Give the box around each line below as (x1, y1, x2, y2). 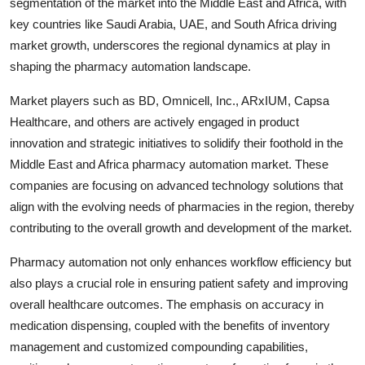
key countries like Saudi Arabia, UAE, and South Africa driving (10, 16, 336, 31)
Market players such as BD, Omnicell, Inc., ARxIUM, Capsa (10, 93, 329, 108)
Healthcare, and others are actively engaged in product (10, 114, 299, 129)
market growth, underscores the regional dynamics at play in (10, 37, 330, 52)
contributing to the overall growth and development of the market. (10, 220, 352, 235)
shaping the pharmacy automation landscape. (10, 59, 251, 73)
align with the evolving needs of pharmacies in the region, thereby (10, 199, 354, 213)
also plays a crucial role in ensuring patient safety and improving (10, 275, 348, 290)
